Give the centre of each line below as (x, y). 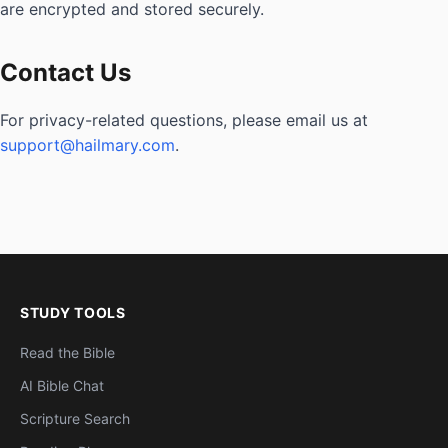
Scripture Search (75, 418)
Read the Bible (67, 352)
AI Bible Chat (62, 385)
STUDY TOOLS (73, 312)
